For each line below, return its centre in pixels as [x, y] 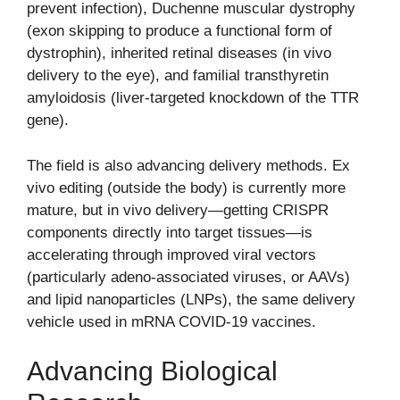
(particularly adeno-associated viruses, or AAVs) [188, 277]
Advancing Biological [152, 371]
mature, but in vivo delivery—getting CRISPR [178, 210]
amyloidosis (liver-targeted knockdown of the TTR [193, 98]
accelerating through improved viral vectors [171, 254]
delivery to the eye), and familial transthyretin [178, 76]
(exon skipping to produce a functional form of [179, 31]
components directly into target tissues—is [170, 232]
